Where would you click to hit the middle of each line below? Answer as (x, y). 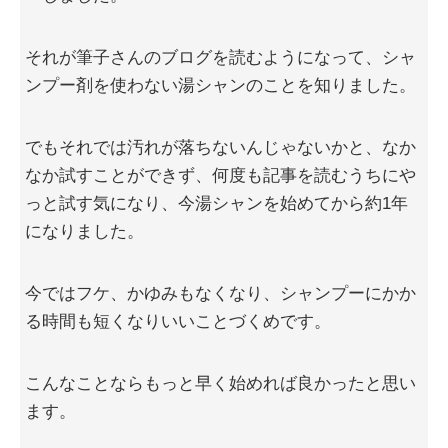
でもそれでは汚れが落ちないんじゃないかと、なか (220, 148)
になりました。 (84, 232)
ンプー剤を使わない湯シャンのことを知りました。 (220, 86)
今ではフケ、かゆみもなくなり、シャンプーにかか (220, 294)
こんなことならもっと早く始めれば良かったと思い (220, 384)
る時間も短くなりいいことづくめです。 (178, 322)
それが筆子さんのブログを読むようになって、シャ (220, 58)
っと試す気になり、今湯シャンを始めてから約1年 (216, 204)
